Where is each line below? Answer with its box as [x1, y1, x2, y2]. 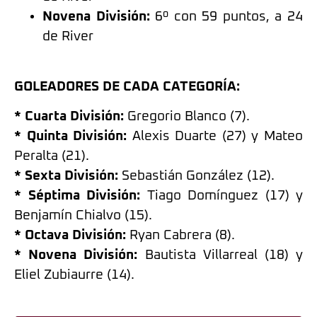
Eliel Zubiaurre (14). [14, 267, 134, 282]
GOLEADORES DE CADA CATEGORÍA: [14, 79, 240, 93]
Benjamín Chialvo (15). [14, 208, 152, 222]
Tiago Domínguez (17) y [140, 188, 303, 202]
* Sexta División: [14, 168, 118, 183]
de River [42, 30, 93, 44]
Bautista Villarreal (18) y [137, 248, 304, 262]
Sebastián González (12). [118, 168, 275, 183]
